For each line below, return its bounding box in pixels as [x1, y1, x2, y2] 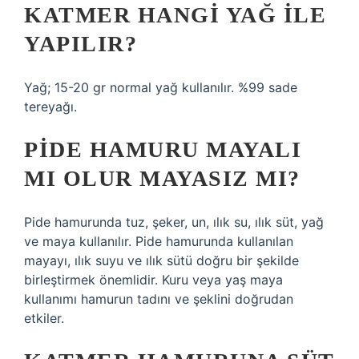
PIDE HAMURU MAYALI [24, 137, 301, 162]
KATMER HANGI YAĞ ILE [24, 2, 326, 27]
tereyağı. [24, 99, 77, 115]
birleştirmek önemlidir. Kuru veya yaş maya [24, 272, 283, 288]
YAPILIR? [24, 31, 137, 56]
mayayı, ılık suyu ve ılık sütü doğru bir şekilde [24, 252, 299, 268]
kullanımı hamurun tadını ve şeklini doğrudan [24, 291, 293, 307]
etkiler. [24, 310, 64, 326]
